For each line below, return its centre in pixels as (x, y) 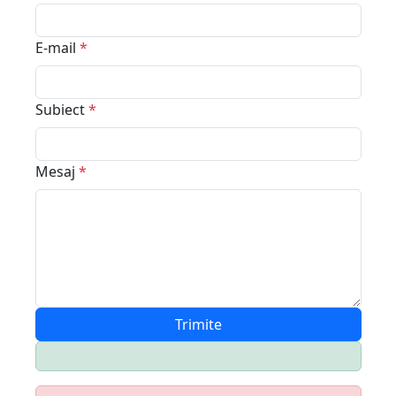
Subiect (61, 110)
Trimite (198, 324)
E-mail (57, 48)
